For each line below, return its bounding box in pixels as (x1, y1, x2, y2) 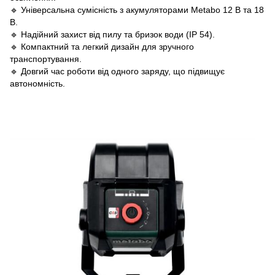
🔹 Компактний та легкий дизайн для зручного (10, 41, 194, 52)
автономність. (10, 78, 65, 88)
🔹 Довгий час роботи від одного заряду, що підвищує (10, 66, 225, 76)
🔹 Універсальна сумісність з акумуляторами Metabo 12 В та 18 (10, 4, 264, 15)
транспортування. (10, 53, 82, 64)
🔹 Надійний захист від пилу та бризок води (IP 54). (10, 29, 215, 39)
